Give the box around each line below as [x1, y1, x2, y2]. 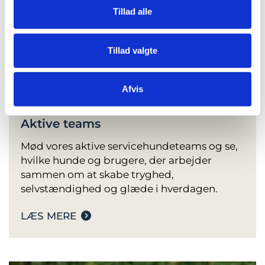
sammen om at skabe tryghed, [21, 168, 174, 180]
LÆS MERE [21, 209, 76, 222]
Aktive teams [21, 116, 101, 131]
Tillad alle [113, 6, 152, 17]
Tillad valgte [108, 45, 157, 56]
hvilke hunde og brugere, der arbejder [21, 154, 212, 166]
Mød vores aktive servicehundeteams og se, [21, 140, 238, 152]
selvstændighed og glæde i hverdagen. [21, 182, 218, 195]
